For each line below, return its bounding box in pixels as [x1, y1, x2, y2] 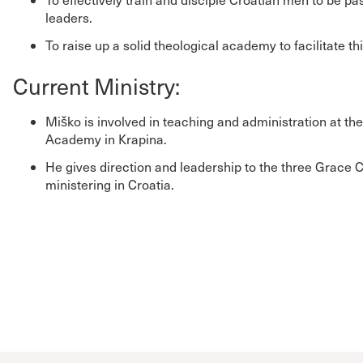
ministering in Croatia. [45, 175, 174, 193]
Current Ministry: [13, 70, 180, 100]
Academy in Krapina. [45, 130, 167, 147]
